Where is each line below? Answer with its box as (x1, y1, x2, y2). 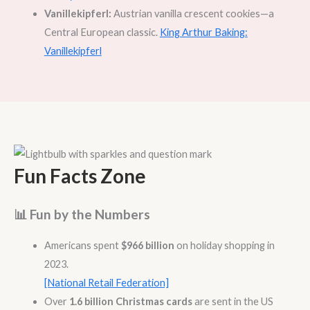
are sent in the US (192, 295, 273, 307)
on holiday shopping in (174, 239, 275, 251)
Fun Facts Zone (14, 163, 146, 188)
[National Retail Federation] (44, 276, 169, 289)
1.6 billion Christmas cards (69, 295, 192, 307)
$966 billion (120, 239, 174, 251)
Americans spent (44, 239, 121, 251)
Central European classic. (44, 26, 160, 38)
